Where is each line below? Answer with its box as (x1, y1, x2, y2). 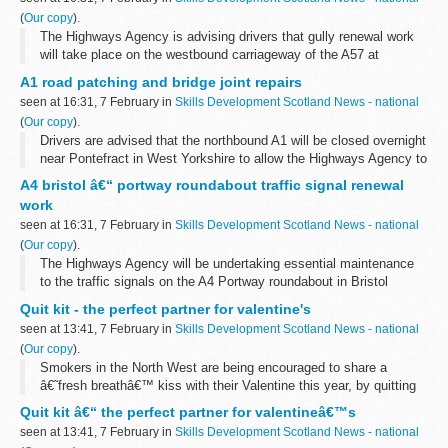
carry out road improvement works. (40, 168, 241, 184)
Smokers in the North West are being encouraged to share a (40, 359, 387, 375)
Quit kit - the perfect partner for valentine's (20, 300, 311, 317)
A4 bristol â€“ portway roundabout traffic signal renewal (20, 177, 404, 194)
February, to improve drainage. (40, 83, 216, 99)
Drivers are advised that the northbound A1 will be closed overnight (40, 132, 426, 148)
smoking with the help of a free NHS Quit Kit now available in (40, 395, 393, 411)
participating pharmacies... (40, 413, 193, 429)
